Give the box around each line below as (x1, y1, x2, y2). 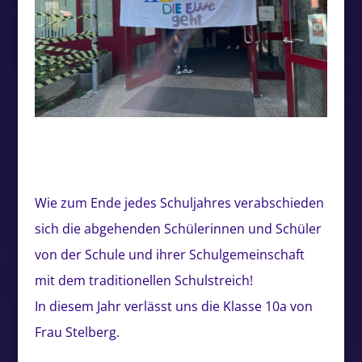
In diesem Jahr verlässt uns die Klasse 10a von (34, 297, 313, 316)
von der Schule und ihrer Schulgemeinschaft (34, 246, 305, 264)
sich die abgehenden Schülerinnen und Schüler (34, 220, 322, 238)
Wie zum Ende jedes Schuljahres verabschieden (34, 194, 324, 213)
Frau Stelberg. (34, 323, 120, 342)
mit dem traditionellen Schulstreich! (34, 271, 253, 290)
